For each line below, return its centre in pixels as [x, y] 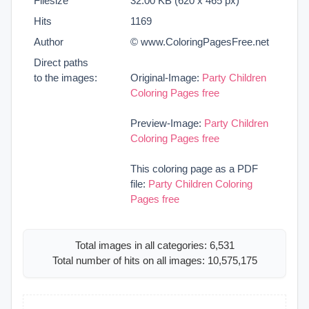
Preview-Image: [167, 123]
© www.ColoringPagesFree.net [200, 41]
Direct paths [61, 62]
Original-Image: [166, 77]
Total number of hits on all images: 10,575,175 [154, 261]
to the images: [66, 77]
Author [49, 41]
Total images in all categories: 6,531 [154, 246]
